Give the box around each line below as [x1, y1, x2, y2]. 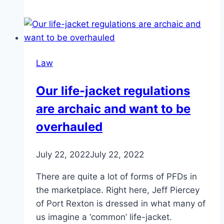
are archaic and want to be [36, 101, 190, 116]
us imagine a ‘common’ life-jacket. [36, 212, 172, 222]
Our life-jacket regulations [36, 83, 190, 98]
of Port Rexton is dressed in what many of [36, 198, 205, 209]
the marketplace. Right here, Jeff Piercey [36, 185, 199, 195]
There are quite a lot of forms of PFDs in [36, 171, 197, 182]
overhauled [36, 119, 102, 134]
